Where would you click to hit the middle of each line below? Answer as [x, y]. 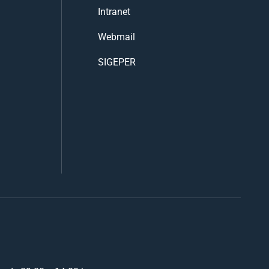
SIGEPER [116, 62]
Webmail [116, 37]
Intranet [114, 11]
